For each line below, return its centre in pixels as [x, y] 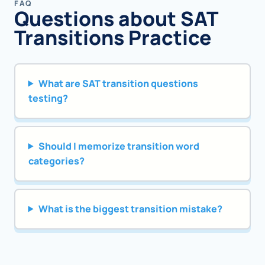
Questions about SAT [116, 19]
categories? [56, 161]
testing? [48, 98]
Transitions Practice [113, 38]
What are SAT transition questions [118, 83]
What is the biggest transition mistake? [130, 209]
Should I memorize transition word [119, 146]
